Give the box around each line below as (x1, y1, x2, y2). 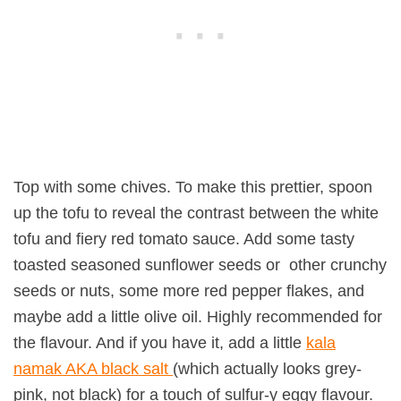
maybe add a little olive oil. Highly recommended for (13, 308, 382, 327)
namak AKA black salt (13, 360, 173, 379)
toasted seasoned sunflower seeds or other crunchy (13, 256, 387, 275)
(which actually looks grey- (173, 360, 362, 379)
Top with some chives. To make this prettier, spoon (13, 178, 372, 197)
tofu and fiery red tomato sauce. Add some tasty (13, 230, 354, 249)
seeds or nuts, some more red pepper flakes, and (13, 282, 364, 301)
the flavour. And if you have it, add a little (13, 334, 306, 353)
